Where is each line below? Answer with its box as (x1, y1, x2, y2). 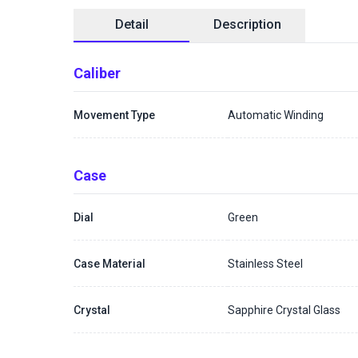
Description (213, 17, 281, 32)
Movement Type (74, 108, 155, 121)
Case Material (74, 257, 145, 270)
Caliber (74, 65, 121, 82)
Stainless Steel (228, 257, 304, 270)
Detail (114, 17, 149, 32)
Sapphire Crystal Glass (228, 303, 341, 316)
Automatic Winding (228, 108, 324, 121)
